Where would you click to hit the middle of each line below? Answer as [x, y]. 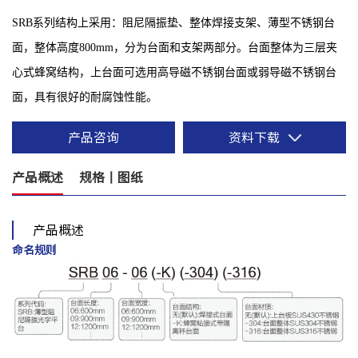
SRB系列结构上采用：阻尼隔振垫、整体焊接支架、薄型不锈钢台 [173, 23]
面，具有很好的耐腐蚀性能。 [85, 97]
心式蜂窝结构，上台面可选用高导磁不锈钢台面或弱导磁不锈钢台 [174, 73]
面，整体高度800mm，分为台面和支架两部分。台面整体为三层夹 [175, 48]
